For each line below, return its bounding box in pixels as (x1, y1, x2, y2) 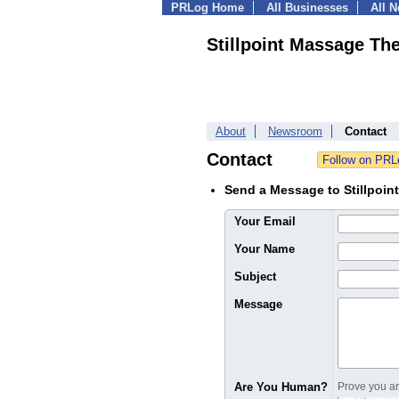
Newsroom (268, 125, 322, 138)
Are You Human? (234, 380, 328, 394)
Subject (234, 270, 276, 283)
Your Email (234, 215, 296, 228)
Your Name (234, 242, 295, 256)
